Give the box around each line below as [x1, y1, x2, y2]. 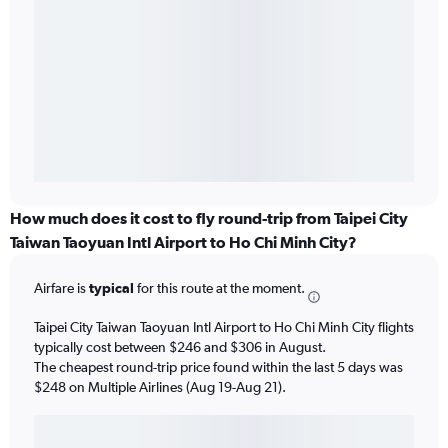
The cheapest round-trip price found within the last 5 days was [34, 358, 403, 375]
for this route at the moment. [134, 280, 305, 297]
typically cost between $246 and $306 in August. [34, 338, 326, 355]
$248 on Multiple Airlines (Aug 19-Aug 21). [34, 378, 286, 395]
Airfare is [34, 280, 89, 297]
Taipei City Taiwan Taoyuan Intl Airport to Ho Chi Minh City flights [34, 318, 414, 335]
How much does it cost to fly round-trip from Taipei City [10, 209, 408, 228]
